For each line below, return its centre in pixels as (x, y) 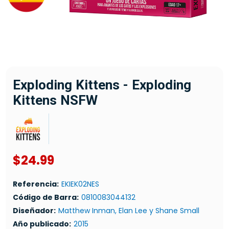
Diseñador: (34, 211)
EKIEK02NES (80, 184)
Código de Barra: (45, 198)
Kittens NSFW (55, 100)
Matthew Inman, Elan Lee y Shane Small (129, 211)
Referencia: (36, 184)
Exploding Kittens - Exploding (102, 85)
